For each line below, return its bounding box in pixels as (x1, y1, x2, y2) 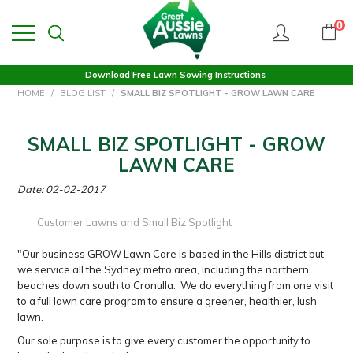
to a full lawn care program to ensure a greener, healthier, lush (17, 295, 318, 307)
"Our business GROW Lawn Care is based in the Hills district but (17, 247, 325, 260)
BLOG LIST (60, 87, 106, 98)
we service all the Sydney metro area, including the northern (17, 263, 310, 276)
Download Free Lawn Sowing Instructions (85, 69, 266, 80)
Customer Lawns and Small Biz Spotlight (37, 216, 232, 229)
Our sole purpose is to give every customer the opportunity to (17, 334, 311, 347)
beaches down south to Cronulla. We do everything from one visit (17, 279, 334, 292)
